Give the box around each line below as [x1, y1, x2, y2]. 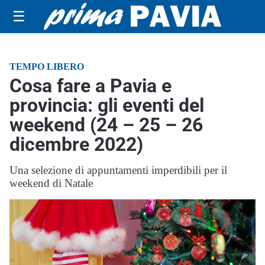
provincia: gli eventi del [9, 94, 204, 117]
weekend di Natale [9, 177, 93, 189]
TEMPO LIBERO [9, 62, 84, 72]
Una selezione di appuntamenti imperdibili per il [9, 164, 227, 176]
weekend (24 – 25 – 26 [9, 114, 203, 136]
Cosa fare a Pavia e [9, 75, 172, 97]
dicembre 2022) [9, 133, 143, 156]
